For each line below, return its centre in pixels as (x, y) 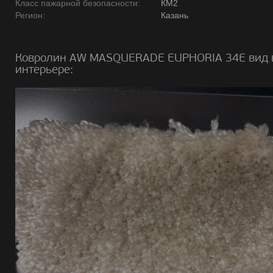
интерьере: (44, 69)
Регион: (30, 15)
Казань (175, 15)
